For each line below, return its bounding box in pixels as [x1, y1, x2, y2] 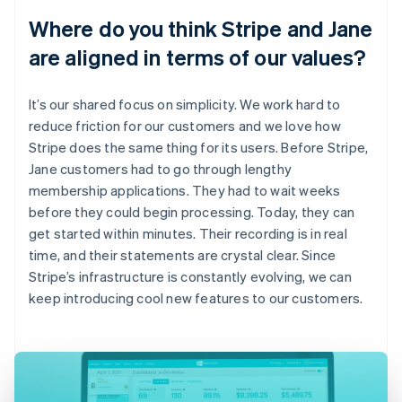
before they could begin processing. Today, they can [29, 202, 355, 221]
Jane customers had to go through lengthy [29, 159, 292, 178]
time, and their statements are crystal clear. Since [29, 245, 336, 264]
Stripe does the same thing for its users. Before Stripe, [29, 137, 369, 156]
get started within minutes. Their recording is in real [29, 223, 347, 242]
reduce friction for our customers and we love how [29, 116, 341, 135]
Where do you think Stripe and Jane [29, 13, 373, 42]
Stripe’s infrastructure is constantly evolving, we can [29, 267, 352, 285]
